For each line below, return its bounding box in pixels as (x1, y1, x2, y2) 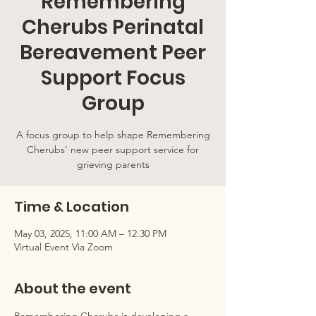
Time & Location (14, 197, 129, 217)
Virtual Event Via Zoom (14, 241, 113, 253)
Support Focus (40, 64, 186, 92)
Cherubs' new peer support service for (27, 143, 199, 156)
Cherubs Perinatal (22, 13, 204, 41)
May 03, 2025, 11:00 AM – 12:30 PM (14, 227, 166, 240)
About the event (14, 279, 131, 298)
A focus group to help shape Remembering (16, 128, 210, 141)
